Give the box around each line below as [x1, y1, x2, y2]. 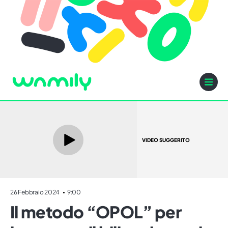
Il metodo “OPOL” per [10, 202, 182, 222]
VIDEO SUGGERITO [141, 136, 190, 143]
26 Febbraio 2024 [10, 188, 61, 196]
